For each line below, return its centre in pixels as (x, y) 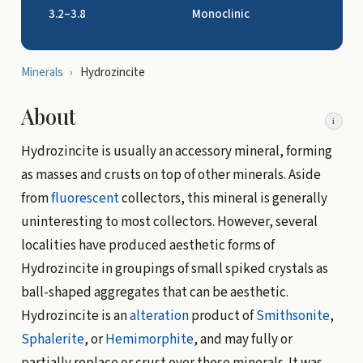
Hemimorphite (149, 339)
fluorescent (85, 198)
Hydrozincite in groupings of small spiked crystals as (174, 269)
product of (222, 316)
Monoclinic (220, 14)
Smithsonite (293, 316)
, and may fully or (243, 339)
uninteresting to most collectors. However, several (169, 222)
